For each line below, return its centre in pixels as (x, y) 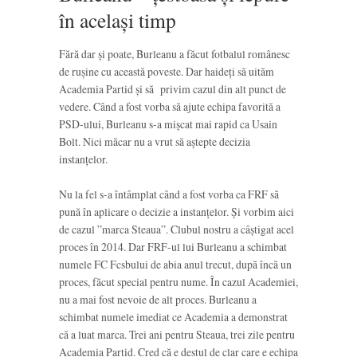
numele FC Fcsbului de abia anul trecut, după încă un (175, 264)
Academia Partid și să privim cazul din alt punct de (173, 88)
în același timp (118, 20)
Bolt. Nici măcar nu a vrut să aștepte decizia (155, 141)
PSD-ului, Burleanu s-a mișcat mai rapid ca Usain (168, 124)
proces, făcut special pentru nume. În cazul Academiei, (178, 281)
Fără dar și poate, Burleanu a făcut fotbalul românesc (175, 53)
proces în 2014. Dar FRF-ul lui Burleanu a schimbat (173, 246)
